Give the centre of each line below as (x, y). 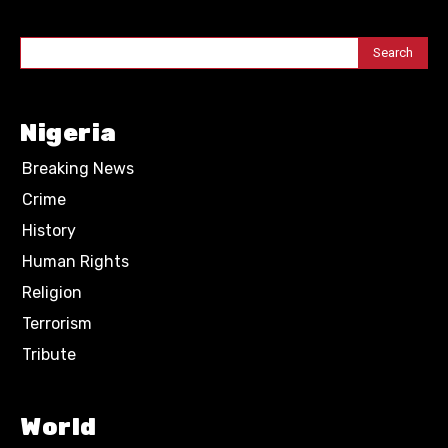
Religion (52, 292)
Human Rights (75, 261)
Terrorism (57, 323)
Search (393, 52)
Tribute (49, 354)
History (49, 230)
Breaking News (78, 168)
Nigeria (68, 133)
